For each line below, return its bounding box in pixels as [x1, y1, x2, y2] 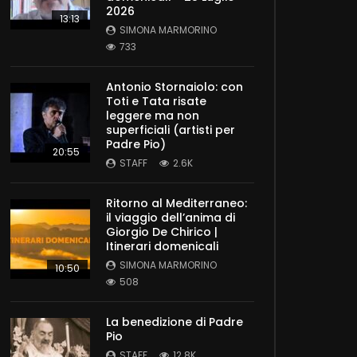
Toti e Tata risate [106, 93, 206, 110]
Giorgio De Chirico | [106, 224, 218, 241]
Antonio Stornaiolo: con [106, 79, 243, 96]
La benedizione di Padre [106, 314, 243, 331]
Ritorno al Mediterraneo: [106, 195, 247, 212]
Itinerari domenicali [106, 238, 218, 255]
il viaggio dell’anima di [106, 210, 235, 226]
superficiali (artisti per [106, 122, 235, 139]
